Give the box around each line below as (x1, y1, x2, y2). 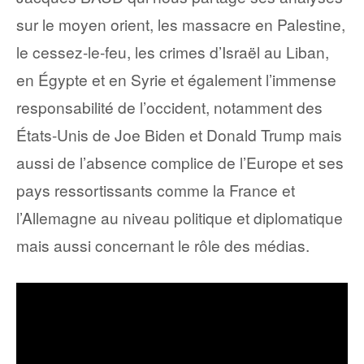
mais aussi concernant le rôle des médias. (16, 233, 310, 256)
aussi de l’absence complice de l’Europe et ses (16, 150, 344, 173)
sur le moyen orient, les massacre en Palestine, (16, 12, 345, 35)
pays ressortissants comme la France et (16, 178, 295, 201)
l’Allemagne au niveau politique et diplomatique (16, 206, 343, 228)
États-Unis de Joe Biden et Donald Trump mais (16, 123, 342, 145)
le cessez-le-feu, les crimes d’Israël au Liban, (16, 40, 329, 63)
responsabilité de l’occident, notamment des (16, 95, 323, 118)
